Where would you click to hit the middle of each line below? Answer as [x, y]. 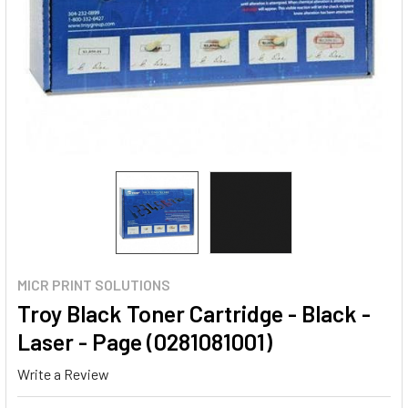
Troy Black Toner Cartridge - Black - [194, 313]
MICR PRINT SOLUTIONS [94, 285]
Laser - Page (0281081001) [145, 342]
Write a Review [63, 373]
